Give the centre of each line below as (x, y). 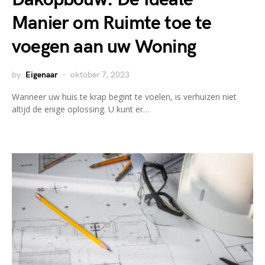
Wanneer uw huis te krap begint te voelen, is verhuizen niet (124, 97)
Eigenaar (42, 75)
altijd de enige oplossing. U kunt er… (81, 109)
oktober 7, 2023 (100, 75)
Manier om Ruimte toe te (112, 23)
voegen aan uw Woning (104, 47)
